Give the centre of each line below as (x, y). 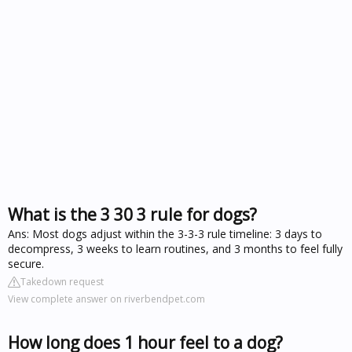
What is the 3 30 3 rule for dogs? (132, 214)
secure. (26, 263)
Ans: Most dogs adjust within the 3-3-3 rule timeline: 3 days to (165, 233)
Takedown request (62, 281)
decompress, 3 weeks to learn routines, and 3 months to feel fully (175, 248)
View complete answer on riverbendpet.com (106, 299)
